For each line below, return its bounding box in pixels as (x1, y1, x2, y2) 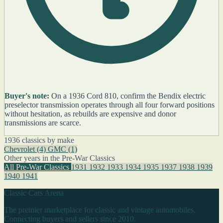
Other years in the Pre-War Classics (4, 153, 115, 162)
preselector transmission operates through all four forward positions (4, 100, 215, 109)
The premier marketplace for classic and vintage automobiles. (4, 205, 196, 214)
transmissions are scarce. (4, 118, 81, 127)
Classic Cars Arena (4, 188, 64, 197)
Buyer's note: (4, 91, 49, 100)
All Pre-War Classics (4, 162, 71, 171)
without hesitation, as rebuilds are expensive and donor (4, 109, 176, 118)
